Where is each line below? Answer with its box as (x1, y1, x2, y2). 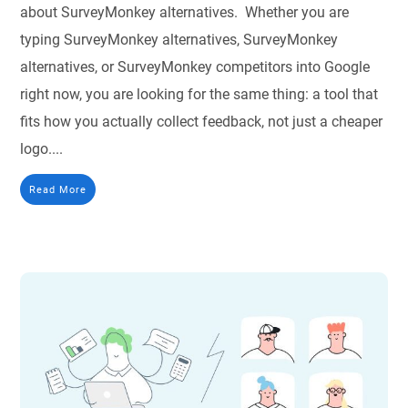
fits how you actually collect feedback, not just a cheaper (20, 113, 383, 131)
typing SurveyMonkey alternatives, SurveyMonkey (20, 31, 339, 49)
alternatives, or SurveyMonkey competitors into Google (20, 58, 371, 76)
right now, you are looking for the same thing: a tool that (20, 86, 379, 104)
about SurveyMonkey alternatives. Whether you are (20, 4, 350, 22)
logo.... (20, 140, 64, 158)
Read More (29, 183, 87, 197)
